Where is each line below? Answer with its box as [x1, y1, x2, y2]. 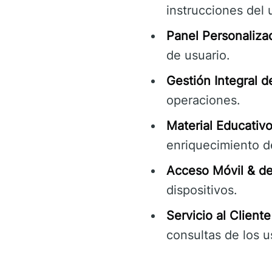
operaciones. [166, 92, 240, 107]
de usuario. [166, 47, 230, 63]
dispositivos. [166, 182, 237, 197]
